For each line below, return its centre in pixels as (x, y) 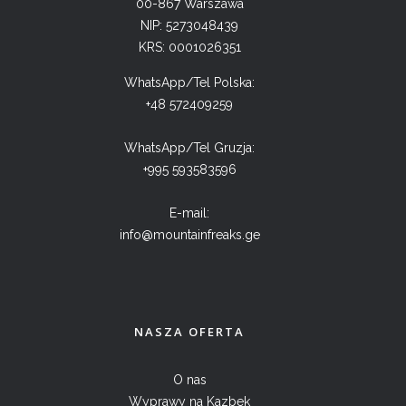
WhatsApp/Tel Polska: (189, 82)
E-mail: (189, 213)
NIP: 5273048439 (189, 25)
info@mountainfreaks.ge (189, 234)
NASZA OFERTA (189, 331)
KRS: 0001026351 (189, 47)
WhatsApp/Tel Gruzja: (189, 147)
